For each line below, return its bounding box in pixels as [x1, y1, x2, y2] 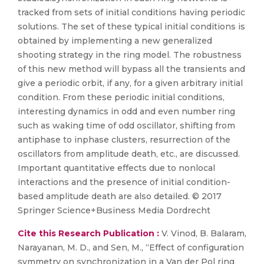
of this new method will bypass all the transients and [18, 64, 245, 74]
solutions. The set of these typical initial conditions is [18, 21, 245, 32]
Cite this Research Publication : [18, 228, 159, 239]
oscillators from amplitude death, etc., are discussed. [18, 148, 240, 159]
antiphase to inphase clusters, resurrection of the [18, 134, 230, 145]
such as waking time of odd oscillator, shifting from [18, 120, 235, 131]
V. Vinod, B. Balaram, [159, 228, 246, 239]
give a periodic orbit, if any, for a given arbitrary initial [18, 78, 243, 88]
